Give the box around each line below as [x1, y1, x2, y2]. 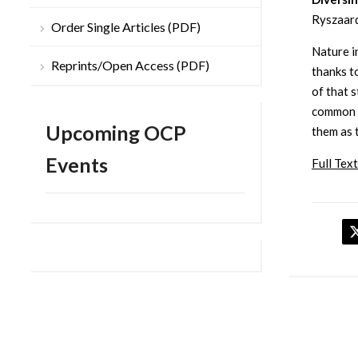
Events [46, 153, 108, 177]
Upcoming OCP [46, 121, 186, 145]
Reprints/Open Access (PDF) [51, 58, 209, 74]
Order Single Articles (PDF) [51, 19, 201, 35]
